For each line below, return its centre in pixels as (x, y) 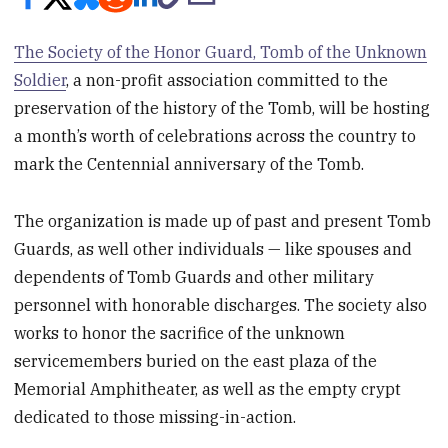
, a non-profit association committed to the (227, 80)
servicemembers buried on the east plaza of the (196, 360)
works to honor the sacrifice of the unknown (180, 332)
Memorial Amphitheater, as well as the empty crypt (208, 388)
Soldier (40, 80)
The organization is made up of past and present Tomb (223, 220)
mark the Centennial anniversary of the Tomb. (189, 164)
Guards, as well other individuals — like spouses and (213, 248)
